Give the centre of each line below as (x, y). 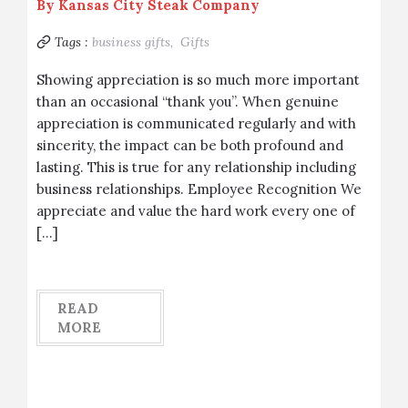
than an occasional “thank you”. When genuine (188, 102)
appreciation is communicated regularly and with (196, 123)
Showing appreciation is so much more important (198, 80)
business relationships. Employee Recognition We (199, 189)
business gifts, (134, 42)
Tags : (71, 42)
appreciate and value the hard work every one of (196, 211)
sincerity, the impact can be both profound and (190, 145)
